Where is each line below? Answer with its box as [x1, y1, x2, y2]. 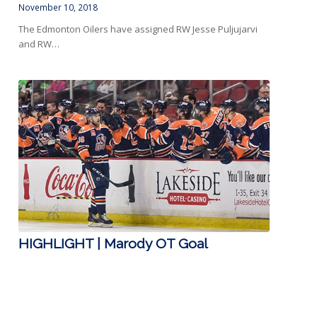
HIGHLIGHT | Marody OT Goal [18, 236, 209, 253]
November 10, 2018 [18, 1, 98, 13]
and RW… [18, 38, 60, 51]
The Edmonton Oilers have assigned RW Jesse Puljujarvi [18, 23, 258, 36]
